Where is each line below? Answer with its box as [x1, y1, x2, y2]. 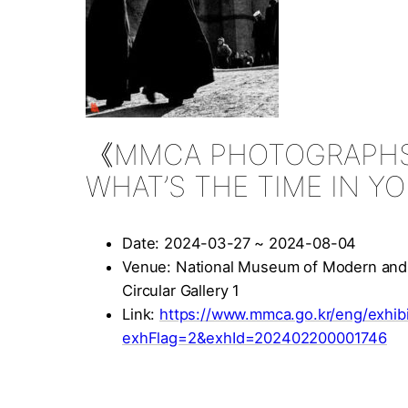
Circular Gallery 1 [122, 281, 240, 301]
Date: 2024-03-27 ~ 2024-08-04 [122, 234, 357, 253]
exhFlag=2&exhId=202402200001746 [122, 329, 387, 348]
